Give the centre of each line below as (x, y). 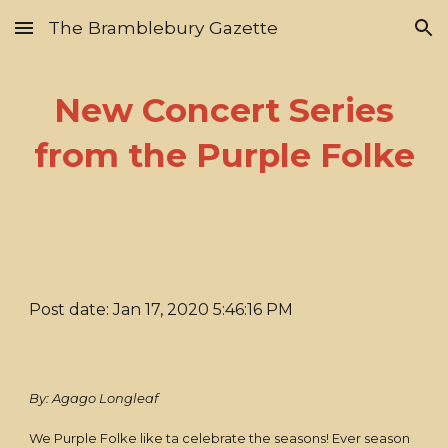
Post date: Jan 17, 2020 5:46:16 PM (161, 309)
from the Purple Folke (224, 155)
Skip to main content (87, 37)
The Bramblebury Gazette (163, 27)
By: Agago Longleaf (94, 398)
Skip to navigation (369, 37)
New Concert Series (224, 110)
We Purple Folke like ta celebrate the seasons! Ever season (220, 438)
